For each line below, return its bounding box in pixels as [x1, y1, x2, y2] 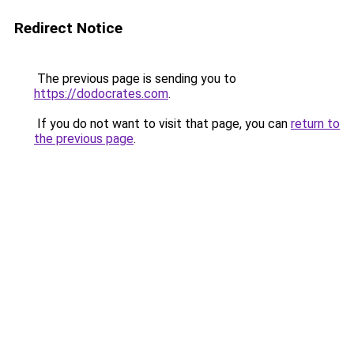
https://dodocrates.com [34, 86, 168, 101]
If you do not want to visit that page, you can [34, 116, 291, 131]
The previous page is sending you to [34, 71, 236, 86]
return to [291, 116, 340, 131]
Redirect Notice [14, 19, 122, 37]
